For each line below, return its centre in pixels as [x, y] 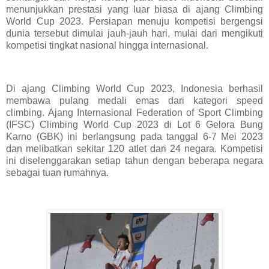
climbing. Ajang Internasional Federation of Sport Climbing [134, 112]
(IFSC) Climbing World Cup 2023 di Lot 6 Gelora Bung [134, 124]
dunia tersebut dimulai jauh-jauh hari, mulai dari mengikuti [134, 33]
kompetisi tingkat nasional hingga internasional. [107, 45]
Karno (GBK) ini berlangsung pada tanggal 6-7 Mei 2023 [134, 136]
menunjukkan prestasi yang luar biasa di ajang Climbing [134, 9]
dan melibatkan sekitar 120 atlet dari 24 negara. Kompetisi [134, 148]
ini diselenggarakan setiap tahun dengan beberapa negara [134, 160]
